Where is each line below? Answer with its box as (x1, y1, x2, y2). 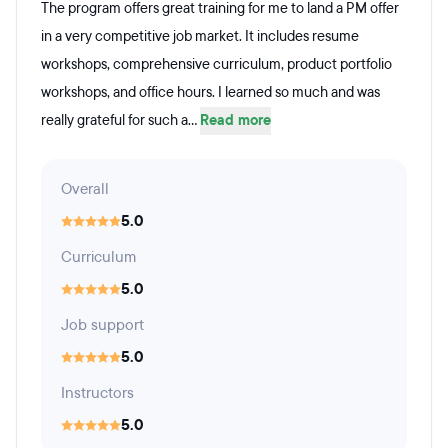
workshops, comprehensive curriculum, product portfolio (41, 55, 392, 74)
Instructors (61, 383, 134, 403)
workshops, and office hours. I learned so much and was (41, 83, 380, 102)
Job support (61, 315, 144, 335)
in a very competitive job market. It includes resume (41, 27, 359, 46)
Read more (200, 111, 271, 130)
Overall (61, 179, 109, 199)
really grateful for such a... (41, 111, 200, 130)
